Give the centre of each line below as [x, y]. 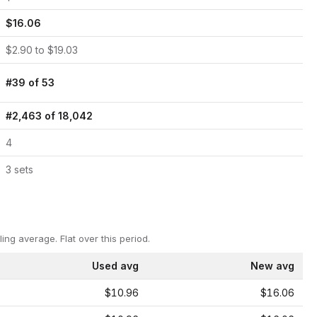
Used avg [115, 266]
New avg [272, 266]
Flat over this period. [104, 238]
